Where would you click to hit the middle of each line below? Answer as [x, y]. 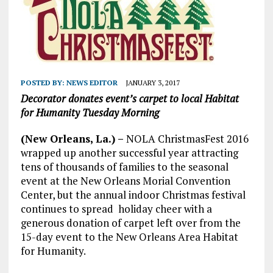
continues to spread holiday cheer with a [116, 209]
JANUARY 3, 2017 [152, 83]
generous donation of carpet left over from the [130, 223]
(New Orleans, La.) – [73, 139]
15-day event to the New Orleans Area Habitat [129, 237]
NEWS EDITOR [92, 83]
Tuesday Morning [120, 113]
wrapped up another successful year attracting [129, 153]
